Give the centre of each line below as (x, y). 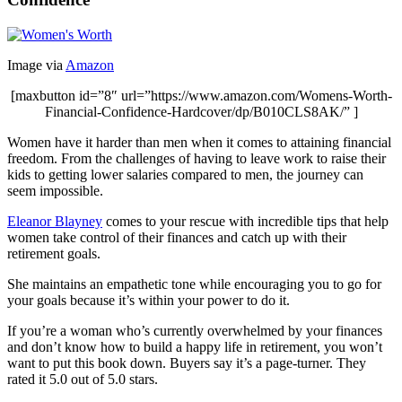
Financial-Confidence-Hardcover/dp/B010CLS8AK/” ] (201, 111)
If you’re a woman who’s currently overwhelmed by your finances (195, 330)
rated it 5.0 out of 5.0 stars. (83, 379)
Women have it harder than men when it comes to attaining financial (199, 142)
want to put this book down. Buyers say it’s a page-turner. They (187, 363)
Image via (36, 65)
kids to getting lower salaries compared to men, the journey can (185, 174)
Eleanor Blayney (55, 221)
